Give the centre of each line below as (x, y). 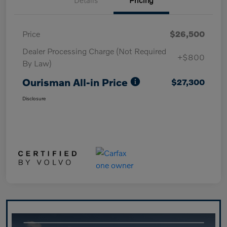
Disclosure (34, 98)
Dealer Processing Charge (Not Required (94, 51)
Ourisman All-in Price (75, 82)
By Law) (37, 63)
